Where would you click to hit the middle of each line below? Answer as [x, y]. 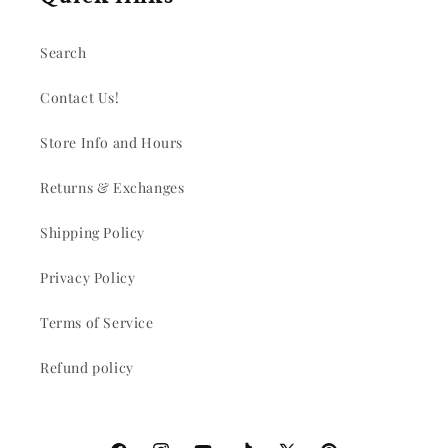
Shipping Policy [92, 233]
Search [63, 53]
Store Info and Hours [111, 143]
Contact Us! [80, 98]
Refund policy [87, 368]
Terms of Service [97, 323]
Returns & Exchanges [112, 188]
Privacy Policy [88, 278]
